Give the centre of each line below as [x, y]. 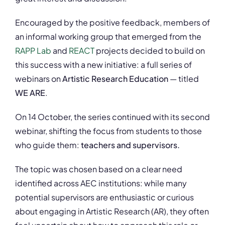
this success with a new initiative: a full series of [103, 65]
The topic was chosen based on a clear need [99, 169]
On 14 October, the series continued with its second [113, 117]
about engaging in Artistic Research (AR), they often [112, 211]
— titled [184, 79]
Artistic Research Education [115, 79]
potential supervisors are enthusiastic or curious [104, 197]
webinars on [39, 79]
